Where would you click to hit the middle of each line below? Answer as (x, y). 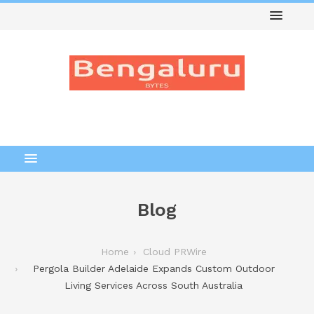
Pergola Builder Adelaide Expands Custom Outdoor (153, 268)
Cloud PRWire (175, 252)
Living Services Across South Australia (153, 285)
